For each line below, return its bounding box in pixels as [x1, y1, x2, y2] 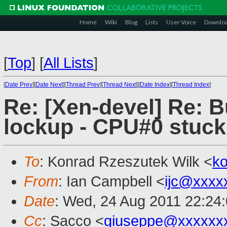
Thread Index [173, 81, 209, 88]
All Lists [44, 55, 94, 71]
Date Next [35, 81, 63, 88]
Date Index [140, 81, 170, 88]
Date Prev [5, 81, 32, 88]
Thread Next [103, 81, 137, 88]
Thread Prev [66, 81, 100, 88]
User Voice [166, 18, 196, 26]
